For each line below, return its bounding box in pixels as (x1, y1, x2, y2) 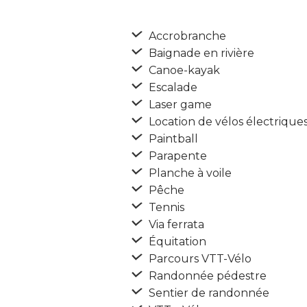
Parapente (146, 149, 207, 162)
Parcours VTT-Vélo (146, 252, 251, 265)
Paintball (146, 132, 198, 145)
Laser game (146, 98, 212, 111)
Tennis (146, 201, 184, 214)
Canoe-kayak (146, 64, 220, 77)
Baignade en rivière (146, 47, 254, 60)
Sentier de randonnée (146, 286, 269, 299)
